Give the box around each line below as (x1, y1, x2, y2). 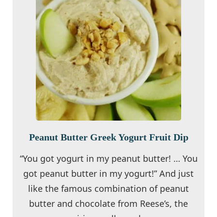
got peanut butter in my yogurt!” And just (23, 167, 194, 179)
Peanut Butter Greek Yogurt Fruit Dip (29, 131, 188, 142)
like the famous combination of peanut (28, 182, 189, 194)
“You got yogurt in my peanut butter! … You (19, 152, 198, 164)
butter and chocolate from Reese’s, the (29, 197, 188, 209)
